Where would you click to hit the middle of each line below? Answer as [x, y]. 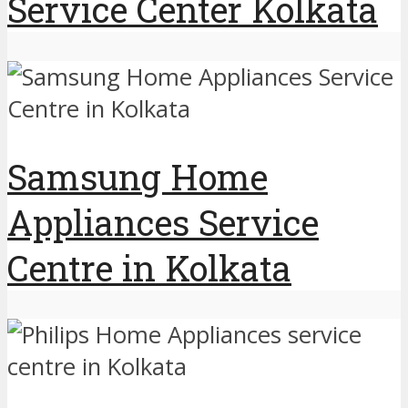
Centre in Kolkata [149, 267]
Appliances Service [163, 222]
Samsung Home [138, 176]
